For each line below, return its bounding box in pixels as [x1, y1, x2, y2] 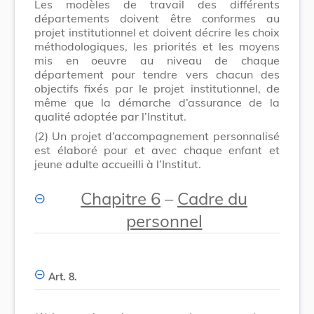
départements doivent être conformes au [34, 11, 280, 25]
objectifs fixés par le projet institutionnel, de [34, 81, 280, 95]
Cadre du [177, 187, 247, 209]
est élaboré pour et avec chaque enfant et [34, 142, 280, 157]
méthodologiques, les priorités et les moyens [34, 39, 280, 53]
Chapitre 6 [81, 187, 161, 209]
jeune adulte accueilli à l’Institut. [34, 156, 201, 171]
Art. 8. [48, 270, 77, 283]
